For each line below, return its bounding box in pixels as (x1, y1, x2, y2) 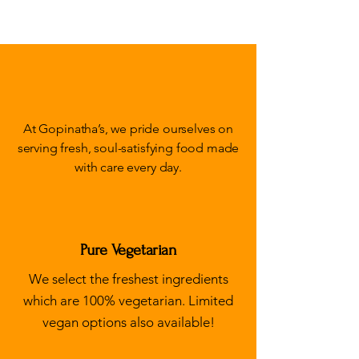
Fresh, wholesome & (30, 58, 227, 87)
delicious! (82, 84, 175, 112)
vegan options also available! (42, 314, 215, 330)
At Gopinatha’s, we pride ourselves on (22, 121, 234, 136)
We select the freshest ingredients (28, 271, 228, 287)
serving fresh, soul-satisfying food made (17, 140, 240, 155)
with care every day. (75, 159, 182, 175)
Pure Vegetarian (79, 241, 177, 259)
